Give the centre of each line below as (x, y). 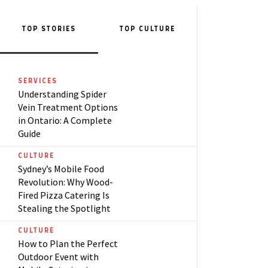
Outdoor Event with (58, 257)
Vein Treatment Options (68, 107)
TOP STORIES (49, 29)
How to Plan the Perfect (68, 243)
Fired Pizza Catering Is (64, 195)
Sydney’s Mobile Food (61, 169)
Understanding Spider (62, 94)
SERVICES (38, 81)
